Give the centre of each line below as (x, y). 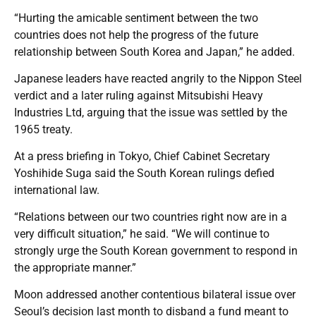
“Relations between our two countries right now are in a (151, 217)
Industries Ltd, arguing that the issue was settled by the (151, 113)
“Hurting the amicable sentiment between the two (136, 18)
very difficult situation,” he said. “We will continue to (142, 234)
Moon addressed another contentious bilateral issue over (155, 295)
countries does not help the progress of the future (136, 35)
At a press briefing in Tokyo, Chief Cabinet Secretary (142, 157)
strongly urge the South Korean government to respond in (156, 251)
